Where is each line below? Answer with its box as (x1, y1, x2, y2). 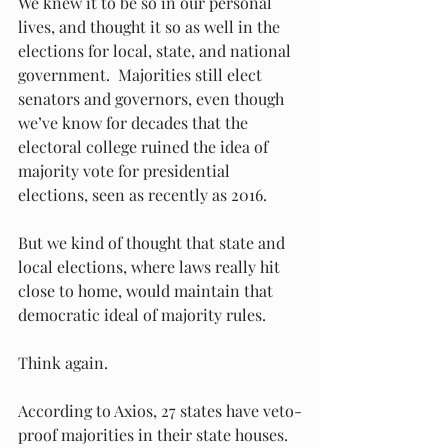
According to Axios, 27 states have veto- (18, 400, 302, 421)
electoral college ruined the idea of (18, 136, 272, 157)
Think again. (18, 352, 112, 373)
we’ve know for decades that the (18, 112, 252, 133)
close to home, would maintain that (18, 280, 277, 301)
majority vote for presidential (18, 160, 234, 181)
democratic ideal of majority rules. (18, 304, 270, 325)
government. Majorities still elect (18, 64, 266, 85)
